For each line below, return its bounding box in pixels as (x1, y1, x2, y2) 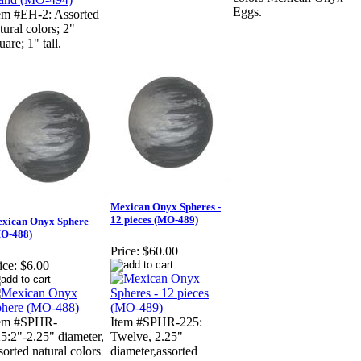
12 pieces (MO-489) (110, 214, 198, 226)
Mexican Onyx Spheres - (110, 201, 221, 214)
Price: (110, 244, 139, 259)
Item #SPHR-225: (110, 315, 202, 330)
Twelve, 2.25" (110, 330, 183, 344)
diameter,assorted (110, 344, 197, 359)
